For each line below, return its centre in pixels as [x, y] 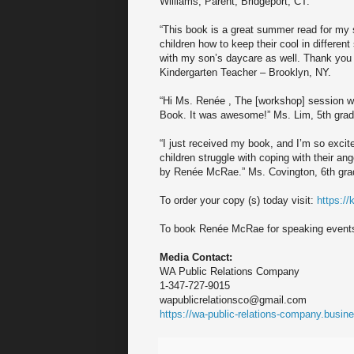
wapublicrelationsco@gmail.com [233, 300]
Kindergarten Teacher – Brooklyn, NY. [245, 73]
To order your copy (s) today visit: [238, 201]
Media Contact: [196, 258]
